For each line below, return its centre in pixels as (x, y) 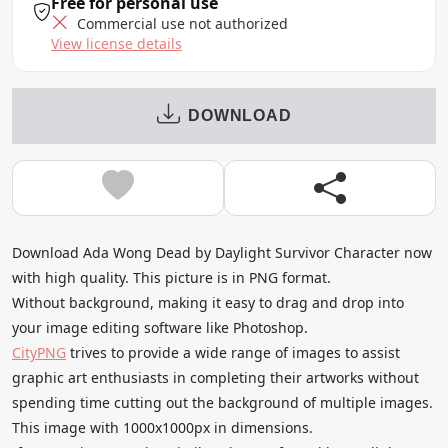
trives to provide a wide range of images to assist (233, 352)
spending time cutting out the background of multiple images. (222, 402)
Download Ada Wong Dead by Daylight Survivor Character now (222, 252)
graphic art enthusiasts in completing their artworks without (215, 377)
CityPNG (39, 352)
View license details (116, 43)
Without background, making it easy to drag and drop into (208, 302)
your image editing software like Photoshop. (160, 327)
